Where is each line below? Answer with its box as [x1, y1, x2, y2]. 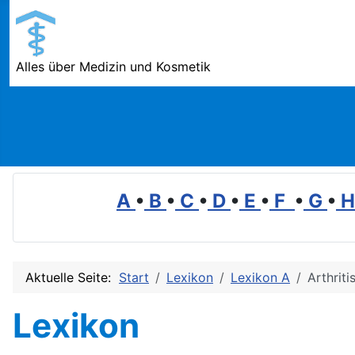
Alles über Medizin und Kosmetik [16, 58, 211, 74]
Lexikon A [231, 269, 290, 285]
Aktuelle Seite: [25, 269, 119, 285]
